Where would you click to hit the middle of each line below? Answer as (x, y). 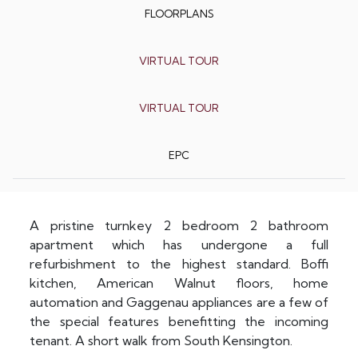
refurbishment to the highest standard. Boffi (179, 264)
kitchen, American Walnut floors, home (179, 283)
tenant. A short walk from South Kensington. (161, 341)
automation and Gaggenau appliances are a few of (179, 302)
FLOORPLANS (179, 13)
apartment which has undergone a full (179, 245)
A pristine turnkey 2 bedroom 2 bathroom (179, 226)
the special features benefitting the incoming (179, 322)
